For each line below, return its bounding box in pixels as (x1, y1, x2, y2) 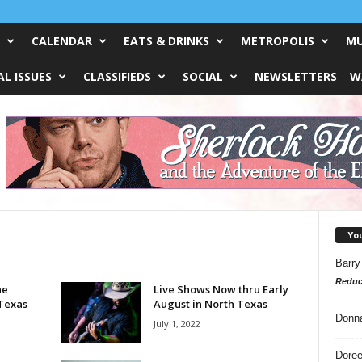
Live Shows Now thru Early (153, 282, 288, 297)
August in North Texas (153, 297, 267, 311)
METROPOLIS (240, 33, 314, 48)
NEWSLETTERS (254, 69, 337, 84)
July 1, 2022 (153, 318, 200, 330)
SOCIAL (182, 69, 223, 84)
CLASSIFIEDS (82, 69, 151, 84)
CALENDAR (31, 33, 92, 48)
